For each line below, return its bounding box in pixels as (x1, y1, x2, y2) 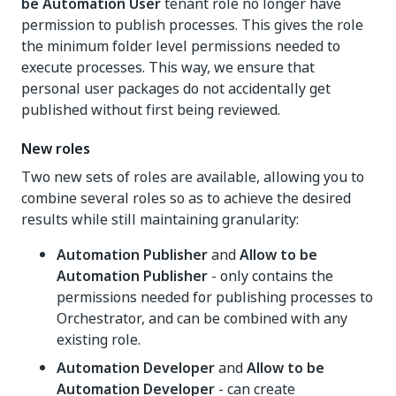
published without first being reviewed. (21, 99, 280, 120)
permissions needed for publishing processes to (57, 286, 373, 308)
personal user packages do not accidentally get (21, 78, 331, 99)
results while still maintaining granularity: (21, 209, 299, 230)
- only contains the (208, 265, 333, 286)
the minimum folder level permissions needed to (21, 35, 340, 57)
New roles (21, 138, 90, 159)
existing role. (57, 329, 141, 350)
